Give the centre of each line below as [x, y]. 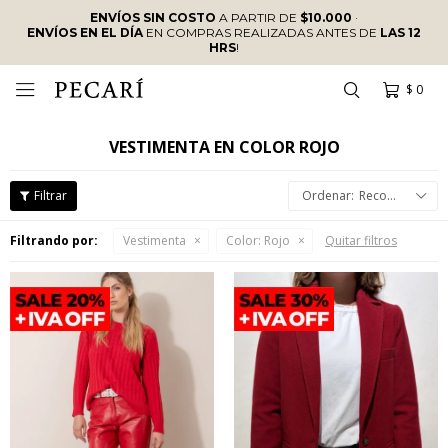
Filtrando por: [54, 240]
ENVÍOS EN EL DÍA [85, 32]
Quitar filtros [361, 240]
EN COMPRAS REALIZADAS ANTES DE [261, 32]
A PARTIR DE [258, 17]
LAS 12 [400, 32]
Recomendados [373, 195]
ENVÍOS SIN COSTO [153, 17]
